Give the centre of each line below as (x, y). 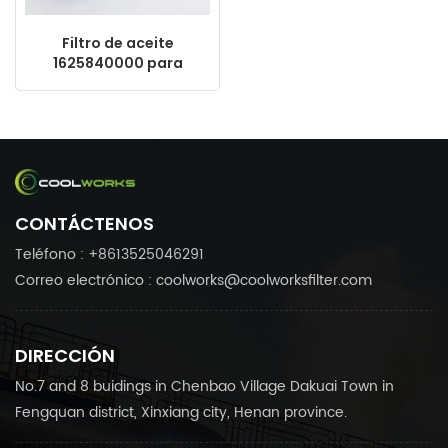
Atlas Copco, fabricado (117, 102)
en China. (117, 122)
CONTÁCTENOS (84, 223)
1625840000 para (117, 62)
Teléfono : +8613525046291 (109, 254)
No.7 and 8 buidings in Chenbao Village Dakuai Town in (204, 386)
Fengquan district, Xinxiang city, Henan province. (181, 412)
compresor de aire (117, 82)
